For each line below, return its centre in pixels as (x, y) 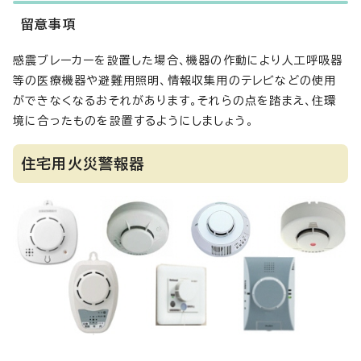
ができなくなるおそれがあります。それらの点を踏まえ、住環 (175, 101)
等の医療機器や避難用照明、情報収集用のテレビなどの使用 (175, 81)
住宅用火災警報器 (83, 164)
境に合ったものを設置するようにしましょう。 (134, 121)
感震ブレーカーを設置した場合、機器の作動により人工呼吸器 (178, 61)
